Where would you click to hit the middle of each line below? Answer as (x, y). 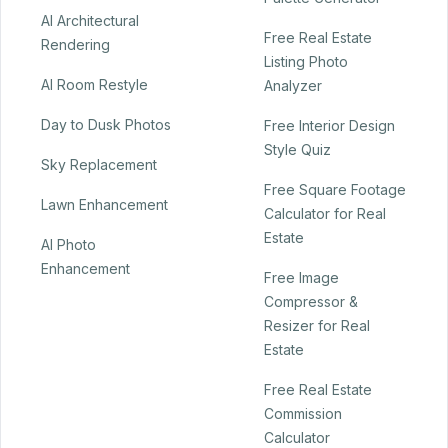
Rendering (75, 45)
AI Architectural (90, 21)
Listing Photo (306, 62)
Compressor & (311, 302)
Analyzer (293, 86)
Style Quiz (297, 150)
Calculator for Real (325, 214)
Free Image (301, 278)
